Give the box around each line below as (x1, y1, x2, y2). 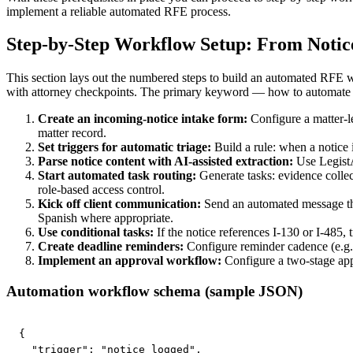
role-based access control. (38, 183, 165, 197)
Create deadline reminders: (38, 240, 184, 254)
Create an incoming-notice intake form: (38, 112, 247, 126)
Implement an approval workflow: (38, 254, 221, 268)
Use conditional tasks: (38, 225, 154, 240)
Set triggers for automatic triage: (38, 140, 211, 154)
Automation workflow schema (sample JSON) (6, 283, 303, 300)
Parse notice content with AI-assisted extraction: (38, 154, 293, 169)
